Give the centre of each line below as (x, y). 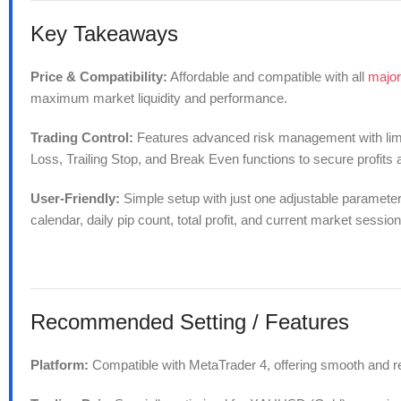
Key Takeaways (104, 34)
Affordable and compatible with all (268, 77)
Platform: (60, 365)
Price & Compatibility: (99, 77)
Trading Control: (82, 138)
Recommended (102, 322)
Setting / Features (264, 322)
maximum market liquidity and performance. (159, 98)
